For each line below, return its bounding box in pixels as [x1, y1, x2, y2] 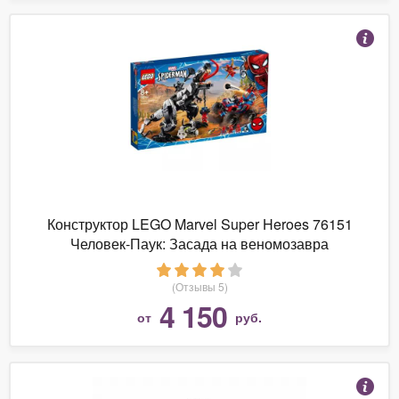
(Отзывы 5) [171, 278, 228, 294]
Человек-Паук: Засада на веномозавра [70, 232, 329, 254]
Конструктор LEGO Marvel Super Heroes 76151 [46, 213, 353, 234]
